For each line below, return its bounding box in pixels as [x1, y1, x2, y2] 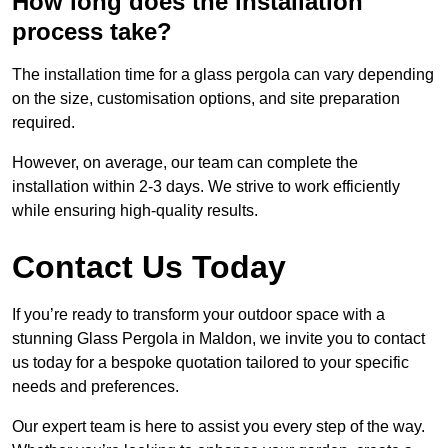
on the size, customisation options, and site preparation [12, 90, 400, 108]
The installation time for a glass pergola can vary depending [12, 66, 434, 84]
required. [12, 114, 75, 132]
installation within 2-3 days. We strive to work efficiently [12, 178, 400, 196]
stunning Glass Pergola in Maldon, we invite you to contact [12, 330, 425, 348]
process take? [12, 18, 172, 46]
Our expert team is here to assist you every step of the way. [12, 418, 425, 436]
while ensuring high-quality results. [12, 202, 258, 220]
